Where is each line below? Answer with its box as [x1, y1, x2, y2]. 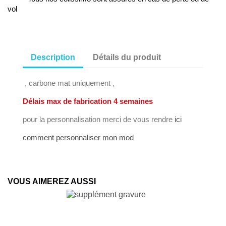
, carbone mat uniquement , [23, 79, 115, 88]
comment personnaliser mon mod [23, 133, 134, 142]
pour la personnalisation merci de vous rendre [23, 115, 175, 124]
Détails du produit [93, 53, 161, 62]
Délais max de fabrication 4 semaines [23, 97, 155, 106]
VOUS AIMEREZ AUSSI [8, 177, 96, 186]
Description [31, 53, 75, 62]
